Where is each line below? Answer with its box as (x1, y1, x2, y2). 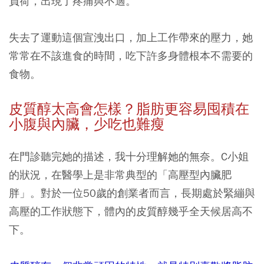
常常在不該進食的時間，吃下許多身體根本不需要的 (9, 49, 253, 62)
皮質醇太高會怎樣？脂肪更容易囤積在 (9, 100, 249, 118)
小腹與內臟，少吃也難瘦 (9, 115, 164, 133)
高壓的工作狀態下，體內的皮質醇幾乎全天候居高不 (9, 204, 253, 218)
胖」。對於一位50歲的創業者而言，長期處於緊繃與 (9, 186, 255, 200)
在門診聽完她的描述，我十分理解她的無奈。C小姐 (9, 150, 249, 163)
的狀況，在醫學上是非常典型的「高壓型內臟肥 (9, 168, 232, 181)
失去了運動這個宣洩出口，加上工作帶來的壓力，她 (9, 31, 253, 44)
